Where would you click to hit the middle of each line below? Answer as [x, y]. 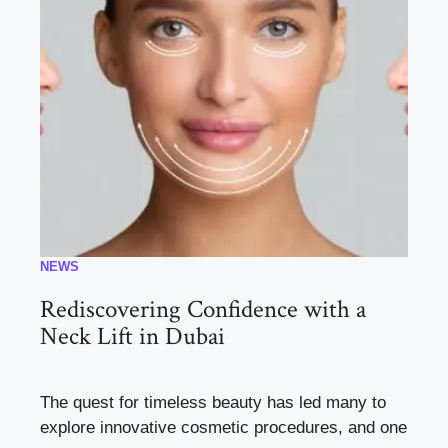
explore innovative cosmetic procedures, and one [223, 427]
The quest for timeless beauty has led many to [213, 402]
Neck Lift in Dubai [132, 336]
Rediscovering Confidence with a [203, 309]
